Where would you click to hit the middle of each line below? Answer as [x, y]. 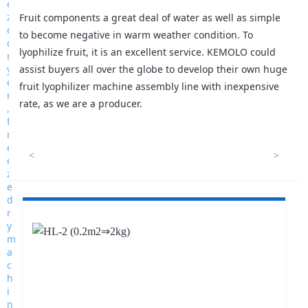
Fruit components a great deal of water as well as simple [150, 17]
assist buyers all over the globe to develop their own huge [154, 69]
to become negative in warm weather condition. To [136, 34]
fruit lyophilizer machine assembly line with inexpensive [150, 86]
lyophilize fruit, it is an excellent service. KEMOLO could [148, 52]
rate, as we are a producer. [81, 103]
